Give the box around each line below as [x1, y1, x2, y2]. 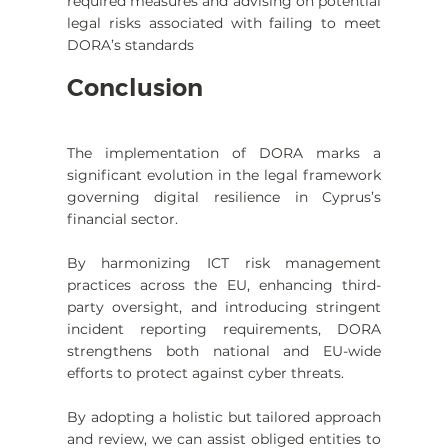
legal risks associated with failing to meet [66, 14, 382, 33]
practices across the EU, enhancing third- [66, 276, 382, 295]
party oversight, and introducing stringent [66, 298, 382, 317]
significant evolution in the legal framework [66, 166, 382, 185]
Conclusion [66, 73, 203, 103]
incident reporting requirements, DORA [66, 320, 382, 339]
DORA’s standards [66, 36, 194, 55]
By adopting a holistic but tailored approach [66, 408, 382, 427]
